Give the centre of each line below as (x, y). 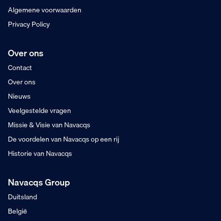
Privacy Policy (29, 24)
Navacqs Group (39, 182)
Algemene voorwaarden (45, 10)
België (18, 211)
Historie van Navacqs (40, 153)
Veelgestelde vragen (39, 110)
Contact (20, 68)
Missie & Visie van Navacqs (49, 125)
